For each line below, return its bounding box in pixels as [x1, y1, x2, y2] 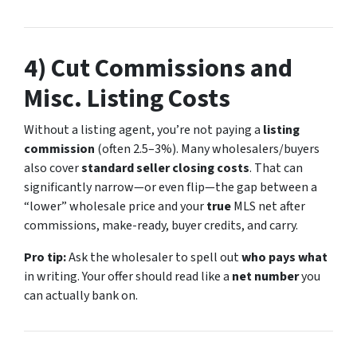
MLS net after [231, 197, 305, 215]
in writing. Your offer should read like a [24, 267, 232, 285]
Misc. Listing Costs [24, 80, 230, 117]
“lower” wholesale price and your [24, 197, 206, 215]
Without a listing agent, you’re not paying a [24, 120, 263, 139]
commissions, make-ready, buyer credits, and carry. [24, 216, 298, 234]
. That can [249, 159, 303, 177]
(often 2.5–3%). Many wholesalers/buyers [95, 139, 320, 158]
